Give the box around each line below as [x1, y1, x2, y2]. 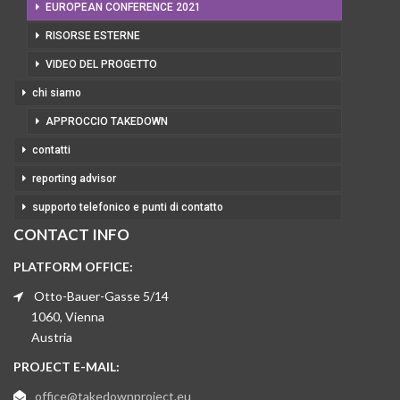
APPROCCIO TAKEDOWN [46, 115, 168, 128]
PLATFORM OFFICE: [13, 259, 133, 274]
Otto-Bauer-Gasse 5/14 [34, 288, 169, 304]
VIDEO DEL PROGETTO [46, 58, 157, 71]
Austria [31, 329, 72, 345]
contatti [32, 144, 71, 156]
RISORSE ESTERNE [46, 29, 140, 42]
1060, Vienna [31, 309, 104, 324]
